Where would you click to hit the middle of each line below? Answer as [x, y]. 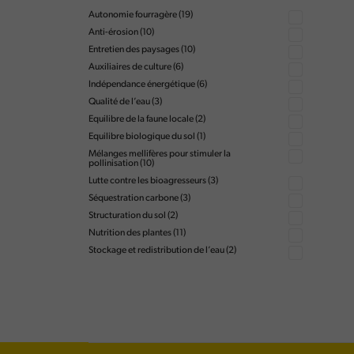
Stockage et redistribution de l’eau [156, 250]
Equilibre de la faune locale [141, 119]
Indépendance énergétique [142, 85]
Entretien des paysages [134, 50]
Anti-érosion [113, 32]
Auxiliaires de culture [130, 67]
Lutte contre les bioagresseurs [147, 181]
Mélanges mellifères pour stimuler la [160, 154]
